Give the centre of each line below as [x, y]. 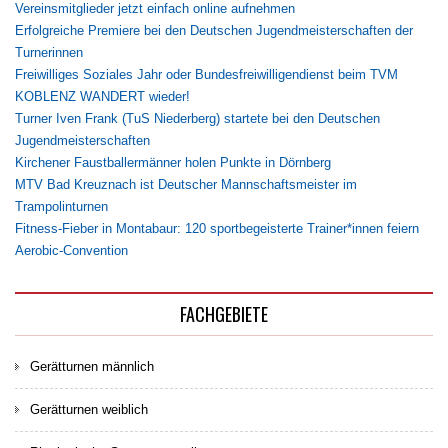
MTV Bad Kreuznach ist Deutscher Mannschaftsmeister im [186, 184]
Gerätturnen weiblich [89, 409]
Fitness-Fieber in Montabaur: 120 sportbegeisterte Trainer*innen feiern [217, 228]
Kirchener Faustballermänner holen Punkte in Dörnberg [173, 162]
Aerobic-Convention [71, 250]
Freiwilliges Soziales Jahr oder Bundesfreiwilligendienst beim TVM [206, 74]
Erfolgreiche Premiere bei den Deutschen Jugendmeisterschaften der [214, 30]
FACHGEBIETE [224, 313]
